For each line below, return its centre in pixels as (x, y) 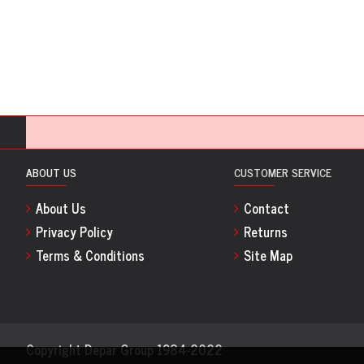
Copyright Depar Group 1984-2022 (124, 349)
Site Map (268, 255)
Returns (266, 232)
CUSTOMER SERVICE (283, 172)
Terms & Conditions (90, 255)
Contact (266, 208)
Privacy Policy (74, 232)
